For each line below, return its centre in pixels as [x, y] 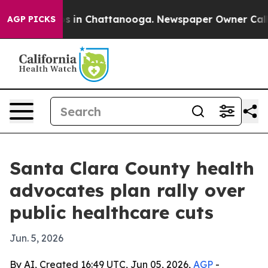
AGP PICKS [31, 19]
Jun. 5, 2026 [36, 238]
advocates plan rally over [127, 190]
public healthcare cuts [112, 212]
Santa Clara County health [132, 168]
